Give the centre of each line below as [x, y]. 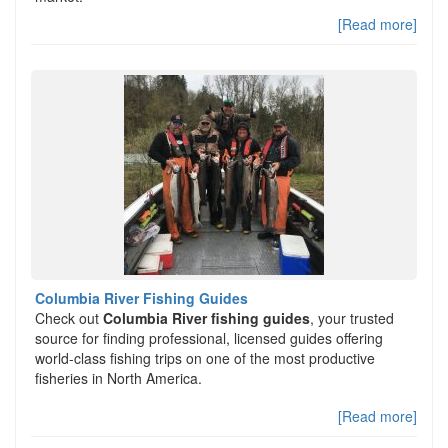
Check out [69, 318]
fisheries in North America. [118, 378]
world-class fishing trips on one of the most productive [205, 358]
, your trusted [352, 318]
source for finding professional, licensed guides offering [209, 338]
